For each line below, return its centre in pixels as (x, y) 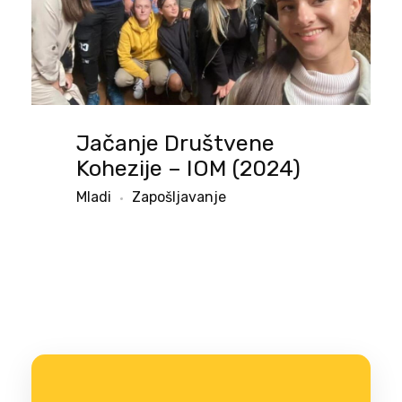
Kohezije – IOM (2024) (188, 169)
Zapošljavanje (179, 197)
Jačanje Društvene (175, 144)
